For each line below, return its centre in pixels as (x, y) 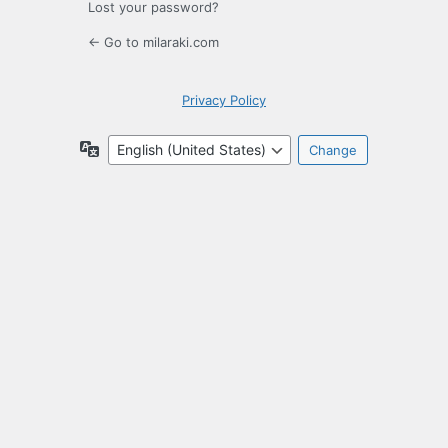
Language (132, 148)
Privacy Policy (224, 100)
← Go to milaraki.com (153, 42)
